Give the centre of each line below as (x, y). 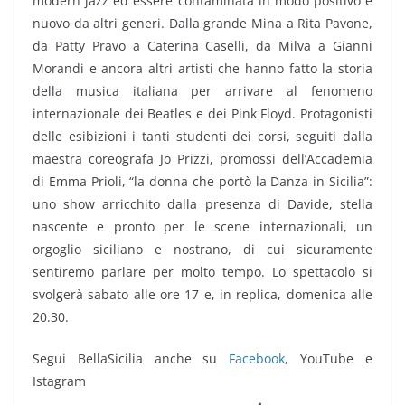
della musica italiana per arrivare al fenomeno (202, 91)
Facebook (257, 358)
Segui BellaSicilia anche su (131, 358)
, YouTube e (329, 358)
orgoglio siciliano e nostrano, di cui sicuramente (202, 249)
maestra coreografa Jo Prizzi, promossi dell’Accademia (202, 159)
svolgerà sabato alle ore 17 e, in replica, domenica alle (202, 294)
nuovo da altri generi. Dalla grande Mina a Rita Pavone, (202, 23)
